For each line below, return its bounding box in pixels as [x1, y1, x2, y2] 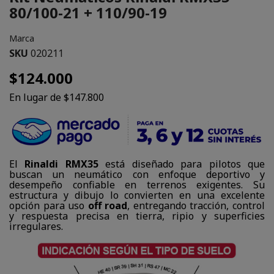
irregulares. [9, 220, 63, 234]
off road [87, 199, 128, 213]
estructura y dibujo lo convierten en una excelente [9, 188, 265, 202]
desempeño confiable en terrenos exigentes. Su [9, 178, 265, 192]
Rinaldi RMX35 [24, 157, 98, 171]
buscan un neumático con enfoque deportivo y [9, 168, 265, 182]
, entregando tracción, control [127, 199, 265, 213]
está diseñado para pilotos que [98, 157, 265, 171]
